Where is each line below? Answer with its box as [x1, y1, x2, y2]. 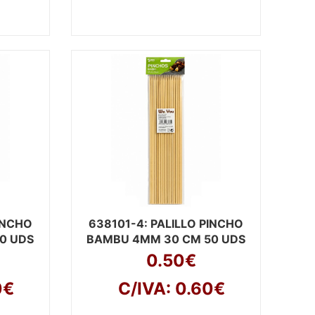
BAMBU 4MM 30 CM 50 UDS [86, 232, 245, 246]
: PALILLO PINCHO [143, 217, 243, 231]
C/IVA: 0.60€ [117, 278, 225, 299]
